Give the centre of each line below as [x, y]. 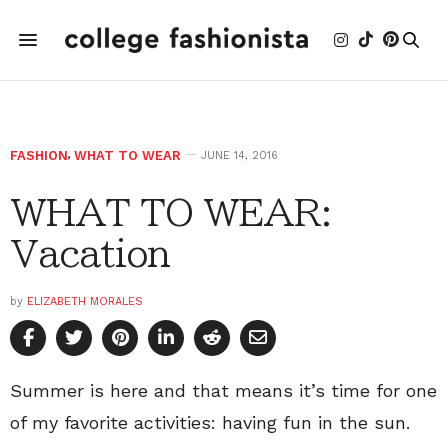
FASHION [39, 155]
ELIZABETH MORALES [85, 301]
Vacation [90, 253]
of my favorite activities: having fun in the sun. [210, 422]
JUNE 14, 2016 [239, 155]
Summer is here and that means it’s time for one [223, 390]
